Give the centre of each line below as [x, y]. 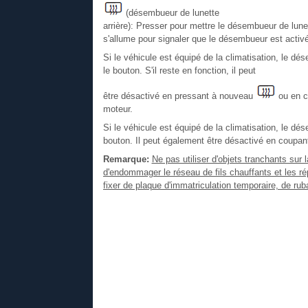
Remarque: [126, 159]
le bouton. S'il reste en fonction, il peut [179, 70]
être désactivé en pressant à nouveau [179, 96]
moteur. [118, 109]
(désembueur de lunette [171, 12]
